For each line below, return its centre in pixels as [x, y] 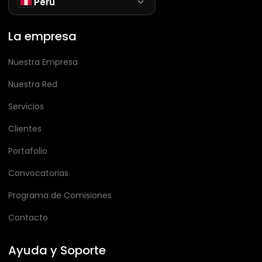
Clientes [25, 129]
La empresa [42, 37]
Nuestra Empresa [43, 62]
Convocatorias [38, 173]
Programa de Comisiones [60, 196]
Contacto [28, 218]
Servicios [26, 107]
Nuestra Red [33, 85]
